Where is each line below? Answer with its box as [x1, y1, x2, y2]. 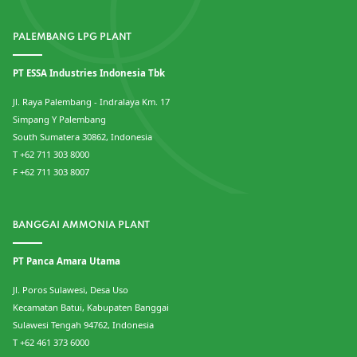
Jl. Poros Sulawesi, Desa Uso [13, 283, 128, 296]
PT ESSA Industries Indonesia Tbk [13, 66, 165, 79]
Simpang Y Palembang [13, 112, 106, 125]
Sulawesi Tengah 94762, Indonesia [13, 318, 154, 331]
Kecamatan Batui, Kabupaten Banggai [13, 300, 169, 313]
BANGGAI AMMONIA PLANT [13, 219, 150, 230]
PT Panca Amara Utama [13, 254, 120, 267]
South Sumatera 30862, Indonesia [13, 130, 152, 143]
